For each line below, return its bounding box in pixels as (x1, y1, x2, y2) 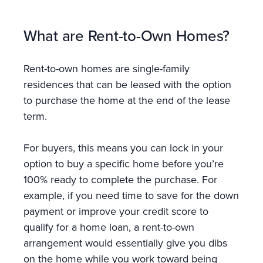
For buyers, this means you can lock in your (23, 140, 223, 156)
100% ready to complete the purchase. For (23, 172, 217, 188)
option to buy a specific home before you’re (23, 156, 224, 172)
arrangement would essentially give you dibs (23, 235, 227, 251)
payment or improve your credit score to (23, 204, 208, 220)
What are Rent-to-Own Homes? (23, 25, 230, 48)
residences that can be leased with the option (23, 77, 231, 93)
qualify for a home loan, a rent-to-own (23, 220, 194, 235)
